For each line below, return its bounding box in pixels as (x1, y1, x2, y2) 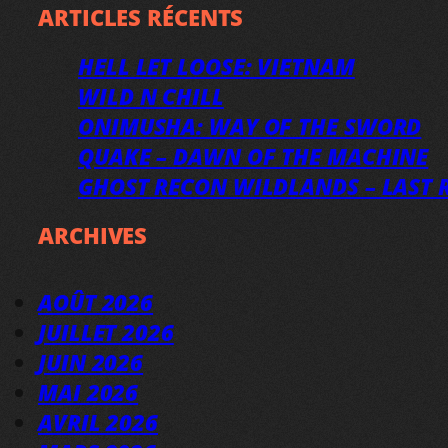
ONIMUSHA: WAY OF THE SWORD (78, 110, 422, 141)
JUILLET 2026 (38, 316, 174, 347)
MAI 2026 (38, 376, 139, 407)
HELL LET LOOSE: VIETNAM (78, 50, 355, 81)
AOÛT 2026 (38, 286, 154, 317)
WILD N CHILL (78, 80, 224, 111)
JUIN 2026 (38, 346, 144, 377)
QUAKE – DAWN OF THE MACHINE (78, 140, 429, 171)
